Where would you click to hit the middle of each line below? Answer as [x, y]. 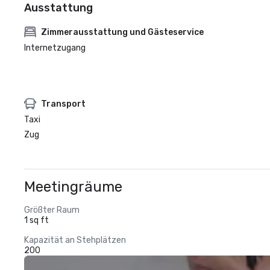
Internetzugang [55, 48]
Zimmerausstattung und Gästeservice [122, 32]
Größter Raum [52, 210]
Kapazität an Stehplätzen [75, 240]
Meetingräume [73, 187]
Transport [63, 104]
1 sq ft [36, 220]
